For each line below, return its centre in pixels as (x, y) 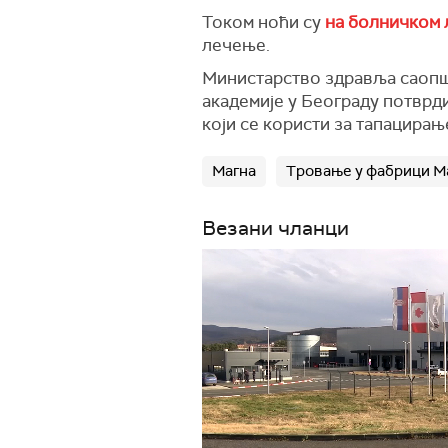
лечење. (236, 45)
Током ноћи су (263, 22)
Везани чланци (275, 228)
